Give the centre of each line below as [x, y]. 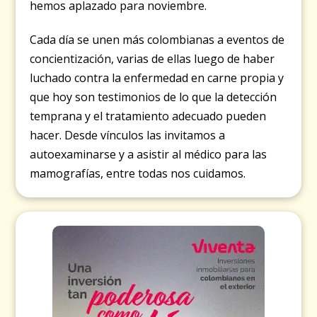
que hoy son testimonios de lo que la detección [154, 97]
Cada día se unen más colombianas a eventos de [157, 40]
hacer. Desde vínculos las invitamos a [128, 136]
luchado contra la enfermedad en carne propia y [157, 78]
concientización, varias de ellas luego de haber [152, 59]
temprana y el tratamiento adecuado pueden [148, 116]
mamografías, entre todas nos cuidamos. [138, 174]
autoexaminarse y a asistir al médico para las [149, 155]
